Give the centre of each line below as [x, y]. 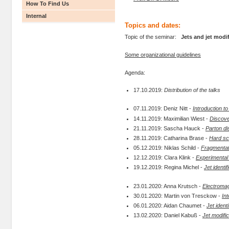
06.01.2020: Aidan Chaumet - [170, 206]
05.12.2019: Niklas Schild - [167, 148]
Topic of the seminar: [153, 37]
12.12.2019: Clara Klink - [165, 158]
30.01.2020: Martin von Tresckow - [178, 196]
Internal [36, 16]
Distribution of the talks [192, 90]
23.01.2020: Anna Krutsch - [168, 186]
